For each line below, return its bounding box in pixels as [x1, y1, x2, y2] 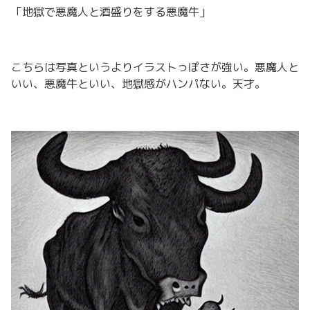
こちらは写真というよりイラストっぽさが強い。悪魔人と [11, 60, 299, 75]
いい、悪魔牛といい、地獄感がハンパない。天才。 [11, 76, 266, 91]
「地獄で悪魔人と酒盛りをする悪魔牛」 [11, 4, 210, 19]
